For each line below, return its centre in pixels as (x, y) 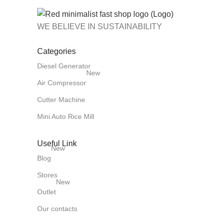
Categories (56, 52)
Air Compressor (62, 83)
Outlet (47, 192)
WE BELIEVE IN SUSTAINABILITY (100, 27)
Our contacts (57, 209)
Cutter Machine (61, 100)
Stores (47, 175)
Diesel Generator (64, 66)
